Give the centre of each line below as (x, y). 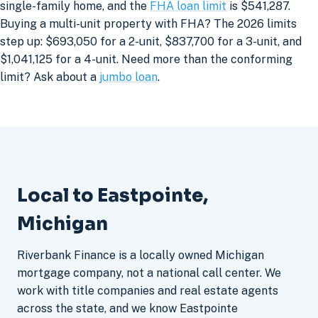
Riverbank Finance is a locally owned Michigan (141, 255)
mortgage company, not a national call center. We (149, 273)
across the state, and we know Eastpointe (127, 308)
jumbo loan (128, 77)
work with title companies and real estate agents (148, 291)
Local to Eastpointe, (113, 195)
